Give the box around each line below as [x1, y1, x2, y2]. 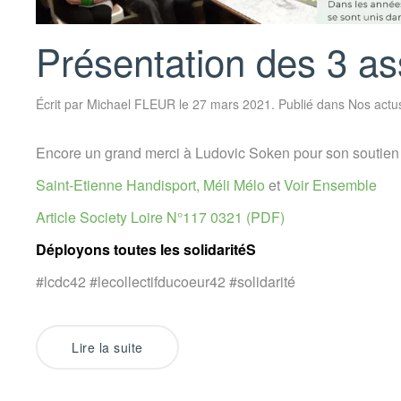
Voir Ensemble [284, 175, 377, 196]
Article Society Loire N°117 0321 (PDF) [36, 207, 285, 228]
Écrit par [36, 95, 87, 114]
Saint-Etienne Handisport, [36, 175, 203, 196]
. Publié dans [271, 95, 348, 114]
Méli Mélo [203, 175, 265, 196]
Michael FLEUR [87, 95, 175, 114]
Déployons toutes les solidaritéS [36, 239, 256, 260]
